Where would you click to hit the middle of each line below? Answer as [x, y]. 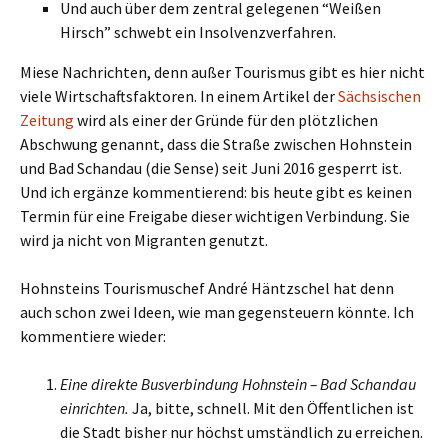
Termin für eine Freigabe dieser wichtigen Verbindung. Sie [215, 216]
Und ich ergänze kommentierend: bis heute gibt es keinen [216, 192]
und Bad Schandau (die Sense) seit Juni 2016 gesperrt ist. [211, 168]
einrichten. [94, 408]
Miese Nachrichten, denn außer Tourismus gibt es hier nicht [222, 72]
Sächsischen [379, 96]
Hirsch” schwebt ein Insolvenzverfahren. [198, 32]
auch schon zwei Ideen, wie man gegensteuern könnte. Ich [217, 312]
